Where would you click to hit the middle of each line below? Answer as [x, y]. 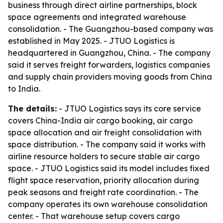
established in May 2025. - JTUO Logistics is [91, 41]
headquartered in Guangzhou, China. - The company [109, 53]
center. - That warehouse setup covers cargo [94, 216]
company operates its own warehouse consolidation [108, 204]
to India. [24, 89]
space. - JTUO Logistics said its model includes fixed [109, 168]
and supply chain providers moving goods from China [110, 77]
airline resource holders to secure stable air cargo [104, 156]
